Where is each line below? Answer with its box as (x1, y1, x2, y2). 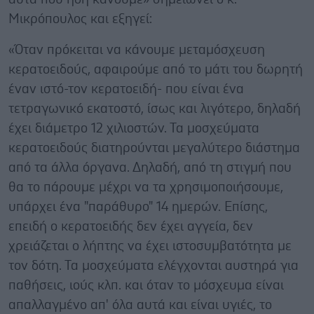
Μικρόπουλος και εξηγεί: (8, 12, 152, 26)
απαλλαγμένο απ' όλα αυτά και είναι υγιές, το (8, 298, 272, 312)
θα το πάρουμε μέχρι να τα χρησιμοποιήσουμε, (8, 180, 283, 194)
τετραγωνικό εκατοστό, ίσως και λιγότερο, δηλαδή (8, 102, 301, 116)
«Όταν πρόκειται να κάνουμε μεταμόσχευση (8, 43, 265, 57)
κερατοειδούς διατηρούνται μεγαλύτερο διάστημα (8, 141, 300, 155)
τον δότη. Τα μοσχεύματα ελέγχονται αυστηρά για (8, 259, 299, 273)
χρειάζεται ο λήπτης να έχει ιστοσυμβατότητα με (8, 239, 292, 253)
